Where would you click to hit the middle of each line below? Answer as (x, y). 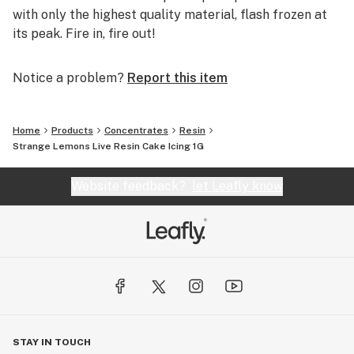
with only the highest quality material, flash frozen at (170, 15)
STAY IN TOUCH (52, 342)
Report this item (177, 78)
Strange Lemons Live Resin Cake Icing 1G (108, 146)
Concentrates (136, 130)
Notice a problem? (68, 78)
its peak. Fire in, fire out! (84, 34)
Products (72, 130)
